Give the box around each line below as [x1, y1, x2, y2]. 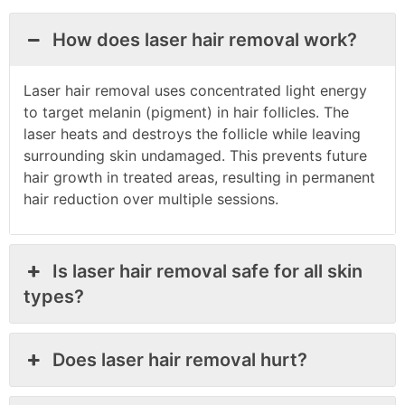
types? [24, 285, 84, 307]
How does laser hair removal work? [52, 28, 358, 51]
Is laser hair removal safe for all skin [52, 259, 363, 282]
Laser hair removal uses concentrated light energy [24, 80, 367, 99]
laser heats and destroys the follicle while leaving [24, 124, 361, 143]
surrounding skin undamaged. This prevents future [24, 146, 367, 165]
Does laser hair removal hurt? [52, 348, 308, 371]
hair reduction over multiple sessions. [24, 189, 278, 208]
